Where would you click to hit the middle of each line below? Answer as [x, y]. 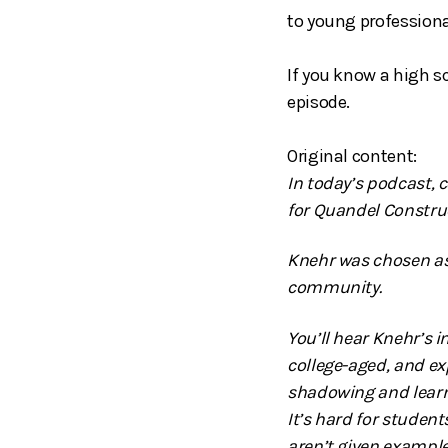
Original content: [352, 155]
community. [336, 287]
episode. [319, 101]
